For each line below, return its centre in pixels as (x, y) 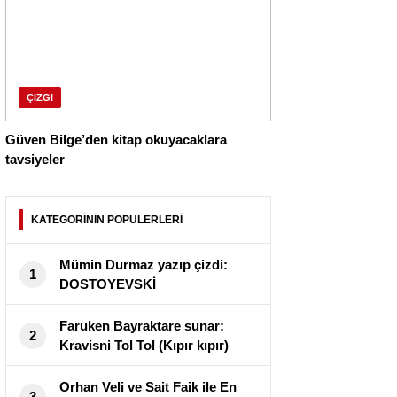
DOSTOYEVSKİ (108, 284)
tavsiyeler (35, 160)
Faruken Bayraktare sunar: (142, 326)
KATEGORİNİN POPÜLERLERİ (107, 220)
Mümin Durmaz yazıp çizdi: (144, 265)
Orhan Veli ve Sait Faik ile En (148, 387)
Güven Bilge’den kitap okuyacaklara (116, 140)
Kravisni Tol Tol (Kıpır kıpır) (144, 346)
